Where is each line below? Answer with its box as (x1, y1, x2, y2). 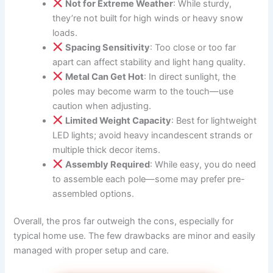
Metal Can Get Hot (65, 71, 144, 82)
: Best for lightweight (171, 115, 257, 126)
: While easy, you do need (149, 158, 256, 170)
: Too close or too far (149, 41, 236, 53)
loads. (52, 27, 78, 38)
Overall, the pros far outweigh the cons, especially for (13, 216, 234, 227)
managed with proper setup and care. (13, 245, 169, 257)
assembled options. (52, 188, 135, 199)
